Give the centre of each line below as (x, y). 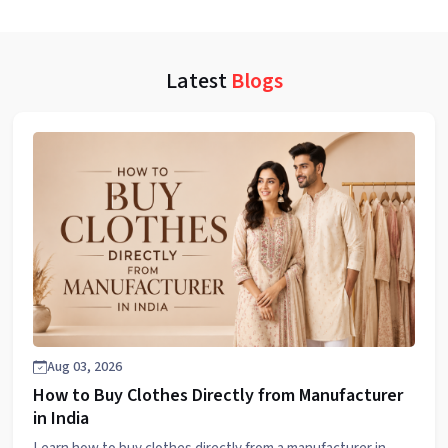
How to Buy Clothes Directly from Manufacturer (218, 396)
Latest (198, 81)
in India (61, 419)
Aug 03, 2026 (84, 367)
